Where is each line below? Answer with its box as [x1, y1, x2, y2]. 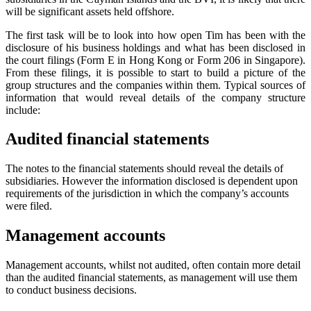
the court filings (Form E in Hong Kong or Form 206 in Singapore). [6, 53, 305, 66]
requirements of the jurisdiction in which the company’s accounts [6, 187, 289, 200]
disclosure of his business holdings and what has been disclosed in [6, 41, 305, 53]
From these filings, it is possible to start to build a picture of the [6, 66, 305, 78]
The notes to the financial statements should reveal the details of [6, 162, 283, 175]
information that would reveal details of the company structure [6, 91, 305, 103]
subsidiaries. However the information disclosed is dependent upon [6, 175, 298, 187]
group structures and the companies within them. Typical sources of [6, 78, 305, 91]
